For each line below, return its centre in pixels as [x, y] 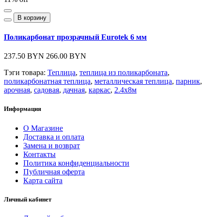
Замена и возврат [52, 145]
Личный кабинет [28, 199]
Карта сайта [43, 180]
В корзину [32, 17]
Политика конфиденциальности [76, 163]
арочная [17, 90]
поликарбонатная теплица [47, 81]
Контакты [39, 154]
